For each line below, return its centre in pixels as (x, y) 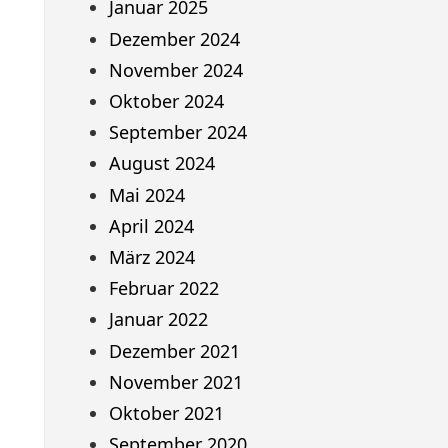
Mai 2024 (146, 194)
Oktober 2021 (166, 412)
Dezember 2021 (174, 350)
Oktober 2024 (166, 101)
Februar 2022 (163, 288)
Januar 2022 (158, 319)
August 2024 (161, 163)
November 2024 (175, 69)
